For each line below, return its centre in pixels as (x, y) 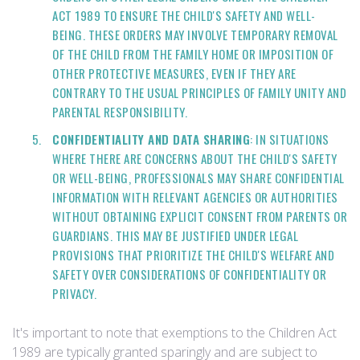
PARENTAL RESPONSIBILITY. (120, 112)
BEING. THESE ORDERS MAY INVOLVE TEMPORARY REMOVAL (195, 35)
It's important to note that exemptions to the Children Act (174, 333)
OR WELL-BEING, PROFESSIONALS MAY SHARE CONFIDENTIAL (198, 178)
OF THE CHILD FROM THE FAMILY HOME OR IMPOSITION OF (193, 54)
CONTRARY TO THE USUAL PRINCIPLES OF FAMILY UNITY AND (199, 92)
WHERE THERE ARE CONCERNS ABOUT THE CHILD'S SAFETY (195, 158)
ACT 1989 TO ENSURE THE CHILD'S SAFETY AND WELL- (184, 15)
